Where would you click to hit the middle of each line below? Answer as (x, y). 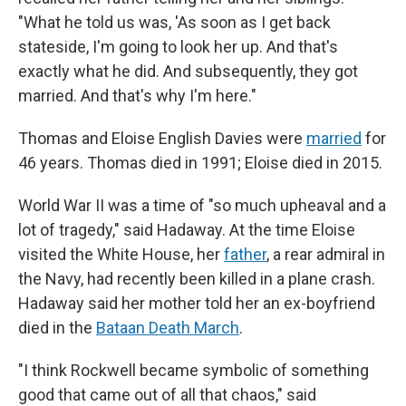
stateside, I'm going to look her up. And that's (178, 47)
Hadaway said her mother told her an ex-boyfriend (197, 304)
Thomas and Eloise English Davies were (162, 139)
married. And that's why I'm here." (137, 96)
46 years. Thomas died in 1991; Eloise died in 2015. (200, 163)
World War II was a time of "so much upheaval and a (202, 206)
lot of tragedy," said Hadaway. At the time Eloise (187, 230)
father (245, 255)
